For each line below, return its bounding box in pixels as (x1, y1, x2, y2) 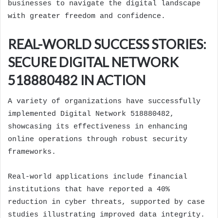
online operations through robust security (8, 135, 187, 144)
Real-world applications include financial (8, 173, 187, 182)
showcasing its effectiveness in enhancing (8, 123, 187, 131)
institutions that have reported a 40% (8, 185, 170, 194)
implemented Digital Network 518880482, (8, 110, 174, 119)
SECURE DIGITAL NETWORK (8, 54, 179, 70)
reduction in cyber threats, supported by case (8, 198, 205, 207)
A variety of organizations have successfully (8, 97, 200, 106)
